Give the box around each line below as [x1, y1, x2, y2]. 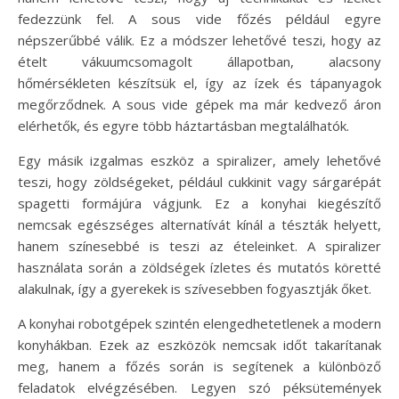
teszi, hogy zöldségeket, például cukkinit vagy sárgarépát [18, 172, 381, 191]
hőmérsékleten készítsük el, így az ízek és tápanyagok [18, 73, 381, 92]
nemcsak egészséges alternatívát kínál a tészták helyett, [18, 215, 381, 233]
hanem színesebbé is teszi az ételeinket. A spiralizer [18, 236, 381, 255]
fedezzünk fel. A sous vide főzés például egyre [18, 9, 381, 28]
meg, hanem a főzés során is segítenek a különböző [18, 356, 381, 375]
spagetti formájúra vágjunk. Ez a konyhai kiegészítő [18, 193, 381, 212]
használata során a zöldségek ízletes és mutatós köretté [18, 257, 381, 276]
